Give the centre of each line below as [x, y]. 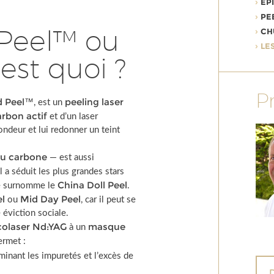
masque [107, 227]
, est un [50, 102]
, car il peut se [109, 200]
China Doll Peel [93, 185]
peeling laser [94, 102]
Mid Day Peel [51, 199]
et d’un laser [73, 117]
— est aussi [71, 157]
